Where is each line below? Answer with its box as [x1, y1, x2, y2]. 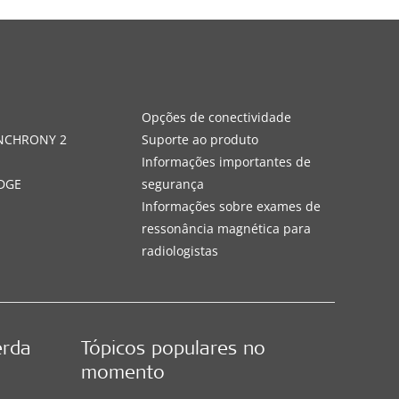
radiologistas [141, 241, 218, 259]
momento [80, 364, 165, 384]
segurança [141, 175, 204, 192]
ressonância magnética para [141, 219, 311, 237]
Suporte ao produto [141, 130, 258, 148]
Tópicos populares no [80, 340, 265, 360]
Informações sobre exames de [141, 197, 321, 215]
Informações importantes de [141, 152, 311, 170]
